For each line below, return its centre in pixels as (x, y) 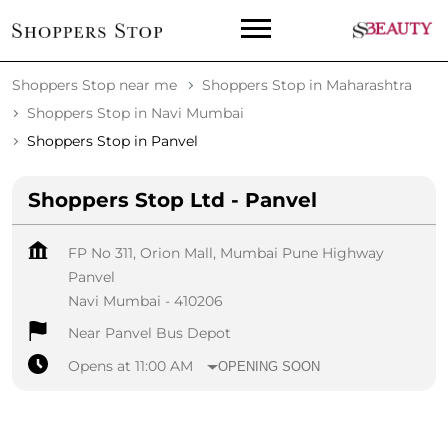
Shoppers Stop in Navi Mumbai (135, 113)
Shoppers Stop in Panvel (112, 141)
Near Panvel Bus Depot (149, 333)
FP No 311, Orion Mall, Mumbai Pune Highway (226, 253)
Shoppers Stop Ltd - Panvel (172, 200)
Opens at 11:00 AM (130, 366)
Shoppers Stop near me (94, 85)
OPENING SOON (269, 366)
